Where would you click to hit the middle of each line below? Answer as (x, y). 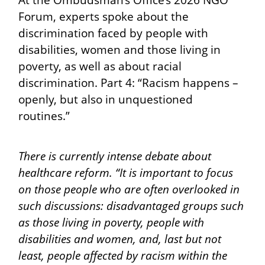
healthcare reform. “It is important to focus (126, 173)
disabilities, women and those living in (120, 50)
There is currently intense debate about (115, 156)
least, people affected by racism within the (123, 256)
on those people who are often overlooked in (129, 189)
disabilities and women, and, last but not (120, 239)
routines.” (44, 116)
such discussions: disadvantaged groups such (131, 206)
